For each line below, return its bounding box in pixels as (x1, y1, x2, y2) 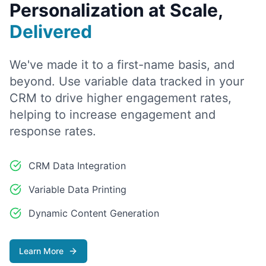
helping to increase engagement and (9, 107, 216, 122)
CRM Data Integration (28, 160, 126, 172)
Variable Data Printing (28, 183, 126, 195)
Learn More (19, 246, 64, 256)
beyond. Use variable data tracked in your (9, 74, 244, 88)
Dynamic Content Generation (28, 207, 159, 219)
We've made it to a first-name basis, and (9, 58, 235, 72)
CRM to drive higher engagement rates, (9, 91, 232, 105)
